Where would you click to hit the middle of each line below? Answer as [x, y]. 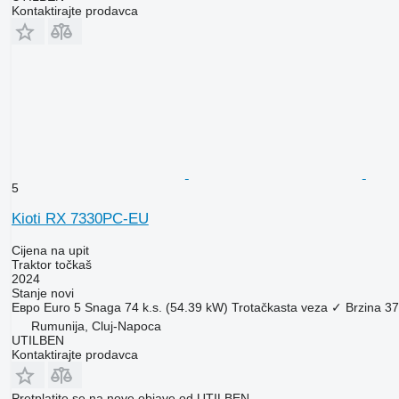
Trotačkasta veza [279, 308]
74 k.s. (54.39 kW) [176, 308]
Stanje [29, 293]
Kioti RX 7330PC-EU [80, 219]
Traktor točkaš [51, 265]
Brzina [363, 308]
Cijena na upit [50, 251]
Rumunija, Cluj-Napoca [96, 326]
